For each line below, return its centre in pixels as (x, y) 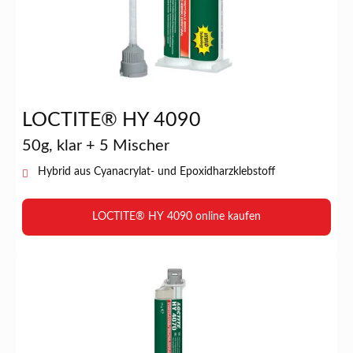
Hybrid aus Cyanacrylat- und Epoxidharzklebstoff (156, 172)
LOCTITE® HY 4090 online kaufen (176, 217)
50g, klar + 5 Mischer (96, 146)
